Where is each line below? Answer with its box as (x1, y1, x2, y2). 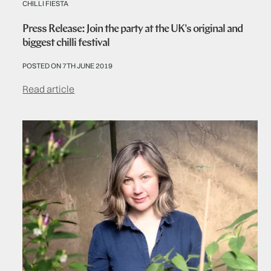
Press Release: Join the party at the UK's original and (22, 23, 243, 35)
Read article (22, 82, 75, 95)
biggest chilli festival (22, 37, 110, 49)
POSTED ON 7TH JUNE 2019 (22, 60, 113, 70)
